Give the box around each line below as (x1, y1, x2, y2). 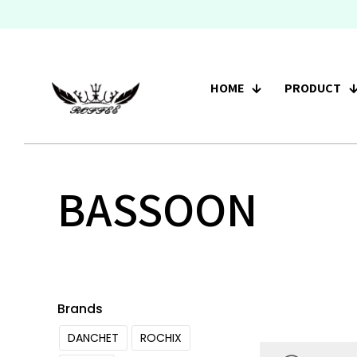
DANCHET (68, 330, 119, 346)
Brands (57, 300, 103, 318)
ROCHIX (140, 330, 182, 346)
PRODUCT (284, 80, 341, 96)
